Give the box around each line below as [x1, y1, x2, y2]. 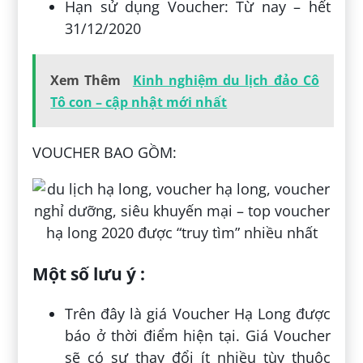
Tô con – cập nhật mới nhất [50, 93, 228, 112]
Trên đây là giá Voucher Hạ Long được [65, 304, 331, 324]
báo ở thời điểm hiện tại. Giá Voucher [65, 326, 331, 346]
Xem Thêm [50, 71, 122, 90]
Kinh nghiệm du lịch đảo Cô [132, 71, 319, 90]
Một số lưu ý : [32, 262, 146, 286]
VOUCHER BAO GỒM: [32, 143, 177, 163]
